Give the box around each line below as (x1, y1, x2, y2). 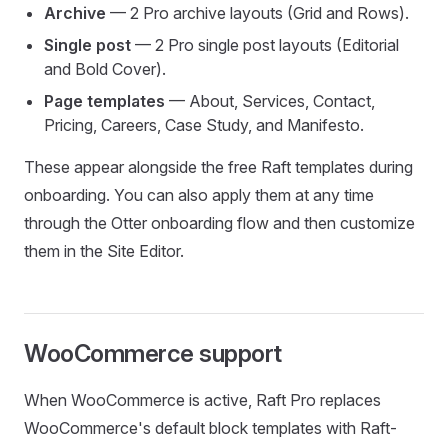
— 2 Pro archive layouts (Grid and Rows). (106, 3, 409, 24)
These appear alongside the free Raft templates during (24, 157, 413, 178)
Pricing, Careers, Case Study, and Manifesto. (44, 115, 364, 136)
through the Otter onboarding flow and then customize (24, 213, 415, 234)
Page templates (44, 91, 165, 112)
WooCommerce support (24, 339, 282, 369)
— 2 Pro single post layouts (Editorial (131, 35, 399, 56)
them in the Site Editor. (24, 241, 184, 262)
